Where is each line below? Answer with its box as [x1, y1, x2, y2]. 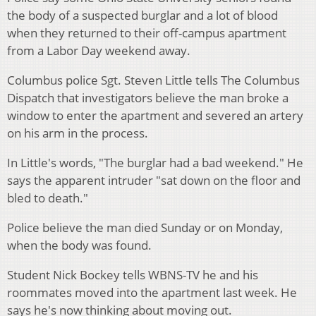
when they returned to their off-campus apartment [7, 25, 286, 42]
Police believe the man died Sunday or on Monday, [7, 219, 283, 236]
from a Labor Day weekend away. [7, 42, 190, 59]
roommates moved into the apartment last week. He [7, 284, 297, 301]
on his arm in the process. [7, 125, 148, 142]
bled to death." [7, 190, 88, 207]
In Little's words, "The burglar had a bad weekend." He [7, 154, 303, 171]
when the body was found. [7, 237, 152, 254]
